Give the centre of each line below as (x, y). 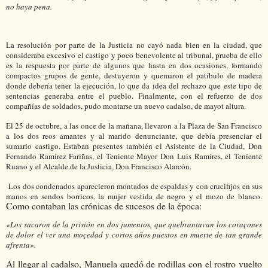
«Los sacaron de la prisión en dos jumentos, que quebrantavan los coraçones (134, 225)
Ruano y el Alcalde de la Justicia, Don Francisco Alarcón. (100, 166)
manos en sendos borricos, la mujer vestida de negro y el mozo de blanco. (134, 196)
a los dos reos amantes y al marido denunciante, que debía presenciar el (134, 135)
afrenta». (21, 245)
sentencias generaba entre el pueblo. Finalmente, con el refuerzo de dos (134, 95)
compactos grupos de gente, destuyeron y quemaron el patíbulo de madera (134, 75)
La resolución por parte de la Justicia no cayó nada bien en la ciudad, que (134, 45)
